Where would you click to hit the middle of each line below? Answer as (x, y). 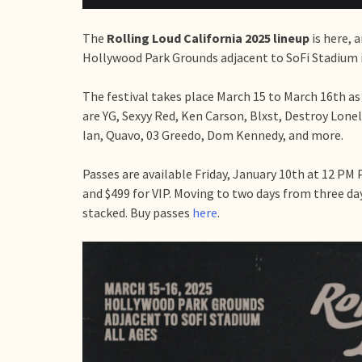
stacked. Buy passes (137, 213)
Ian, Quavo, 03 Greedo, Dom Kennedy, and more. (213, 135)
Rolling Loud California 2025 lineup (209, 38)
